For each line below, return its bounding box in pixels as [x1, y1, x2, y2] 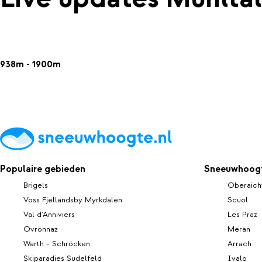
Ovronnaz [23, 223, 58, 234]
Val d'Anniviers [23, 209, 75, 219]
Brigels [23, 180, 48, 190]
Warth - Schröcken [23, 238, 90, 249]
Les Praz [227, 209, 257, 219]
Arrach [227, 238, 251, 249]
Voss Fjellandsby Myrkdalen [23, 194, 122, 205]
